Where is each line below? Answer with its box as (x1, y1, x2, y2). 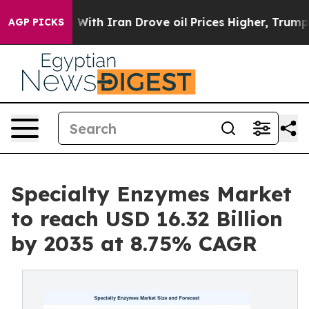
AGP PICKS (8, 16, 64, 28)
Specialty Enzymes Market (11, 181, 292, 207)
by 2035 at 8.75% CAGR (11, 230, 257, 257)
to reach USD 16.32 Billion (11, 206, 283, 232)
